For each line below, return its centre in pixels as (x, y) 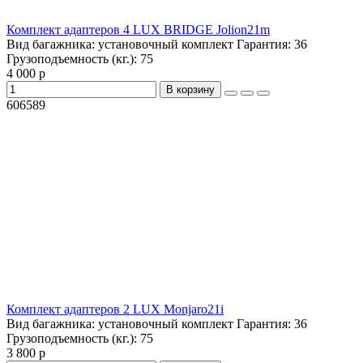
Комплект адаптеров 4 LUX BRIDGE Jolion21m (138, 30)
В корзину (190, 90)
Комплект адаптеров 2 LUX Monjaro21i (115, 310)
